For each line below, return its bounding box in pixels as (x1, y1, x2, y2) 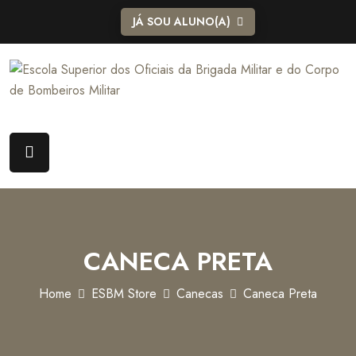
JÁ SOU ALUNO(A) (132, 14, 230, 29)
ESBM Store (91, 284, 157, 304)
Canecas (176, 284, 223, 304)
